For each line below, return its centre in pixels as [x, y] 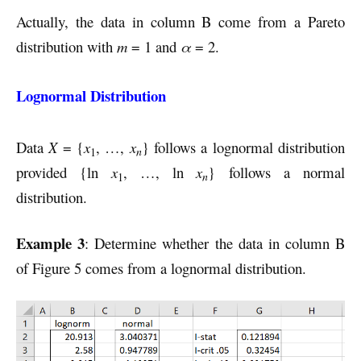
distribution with [66, 47]
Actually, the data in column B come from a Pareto [180, 22]
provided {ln [64, 172]
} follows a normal [276, 172]
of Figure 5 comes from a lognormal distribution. [161, 268]
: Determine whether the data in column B [215, 243]
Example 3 [51, 243]
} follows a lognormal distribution [243, 147]
